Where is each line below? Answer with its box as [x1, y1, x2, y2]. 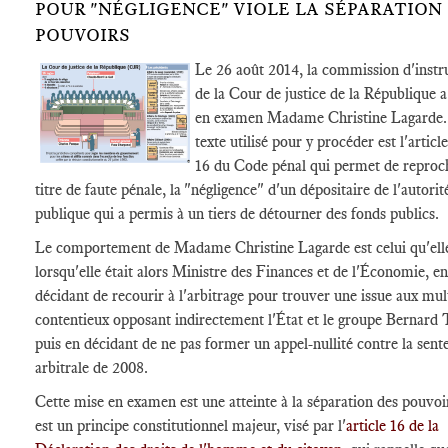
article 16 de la [346, 416, 439, 435]
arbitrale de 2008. [35, 358, 148, 377]
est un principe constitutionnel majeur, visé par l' [35, 416, 346, 435]
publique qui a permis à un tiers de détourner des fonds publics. [35, 204, 439, 223]
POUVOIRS [35, 25, 130, 45]
